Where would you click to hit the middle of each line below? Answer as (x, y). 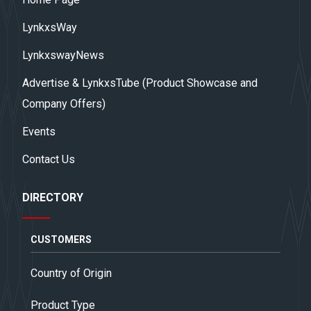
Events (39, 131)
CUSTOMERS (61, 239)
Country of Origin (71, 273)
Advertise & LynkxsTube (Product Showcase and (140, 83)
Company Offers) (64, 103)
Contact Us (49, 159)
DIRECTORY (53, 197)
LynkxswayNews (63, 55)
